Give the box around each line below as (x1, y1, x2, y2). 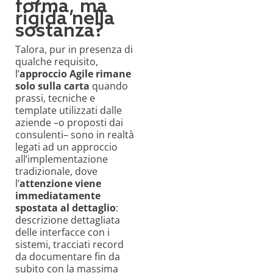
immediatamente (15, 189, 101, 203)
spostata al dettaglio (15, 201, 116, 215)
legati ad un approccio (15, 140, 118, 154)
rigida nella (15, 7, 115, 31)
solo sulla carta (15, 79, 90, 93)
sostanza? (15, 19, 104, 43)
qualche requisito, (15, 55, 98, 69)
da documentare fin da (15, 250, 120, 264)
